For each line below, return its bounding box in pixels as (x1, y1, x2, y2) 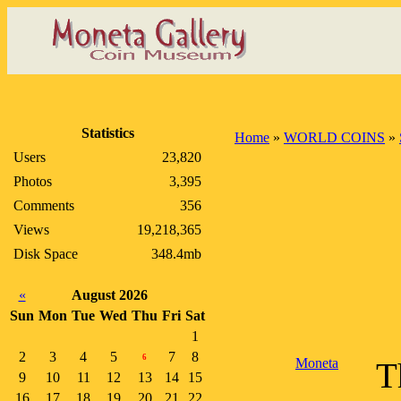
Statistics (81, 125, 134, 141)
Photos (13, 174, 52, 189)
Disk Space (13, 246, 78, 261)
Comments (13, 198, 74, 213)
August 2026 (72, 287, 148, 303)
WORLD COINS (284, 130, 385, 145)
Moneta (295, 355, 338, 371)
